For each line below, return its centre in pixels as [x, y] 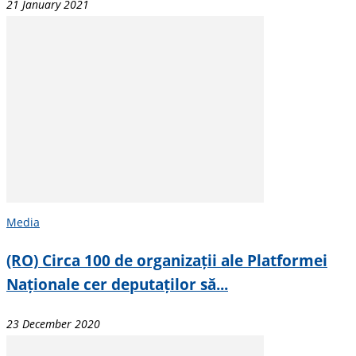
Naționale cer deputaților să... [117, 284]
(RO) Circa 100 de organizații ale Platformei [167, 260]
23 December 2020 [53, 323]
